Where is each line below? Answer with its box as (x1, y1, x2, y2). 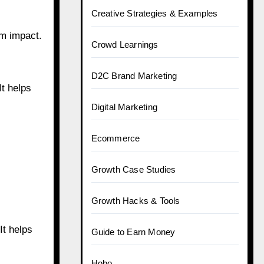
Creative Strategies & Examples (91, 8, 218, 18)
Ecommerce (91, 133, 140, 143)
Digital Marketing (91, 102, 157, 112)
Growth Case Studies (91, 164, 176, 174)
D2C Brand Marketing (91, 71, 177, 81)
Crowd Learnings (91, 39, 159, 49)
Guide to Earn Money (91, 227, 176, 237)
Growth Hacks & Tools (91, 196, 180, 206)
